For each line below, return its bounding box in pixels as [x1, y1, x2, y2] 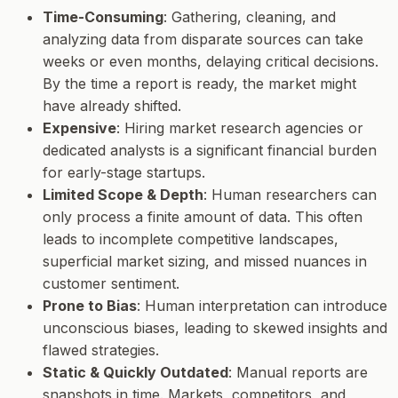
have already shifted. [43, 97, 181, 115]
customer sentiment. [43, 275, 179, 293]
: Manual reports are [228, 363, 368, 382]
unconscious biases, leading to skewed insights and [43, 319, 387, 338]
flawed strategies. [43, 341, 159, 360]
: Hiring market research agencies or [116, 119, 363, 138]
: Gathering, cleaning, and [163, 8, 336, 27]
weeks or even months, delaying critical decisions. [43, 52, 378, 71]
